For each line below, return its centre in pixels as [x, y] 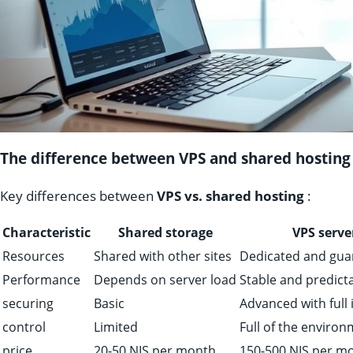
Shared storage [165, 232]
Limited [116, 327]
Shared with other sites [163, 256]
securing [28, 303]
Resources [33, 256]
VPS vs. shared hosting [230, 195]
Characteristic [46, 232]
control [24, 327]
